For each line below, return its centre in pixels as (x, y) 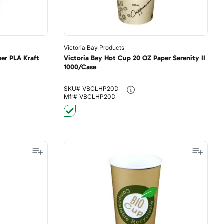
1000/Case (80, 67)
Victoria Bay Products (94, 48)
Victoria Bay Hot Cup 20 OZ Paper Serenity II (134, 58)
